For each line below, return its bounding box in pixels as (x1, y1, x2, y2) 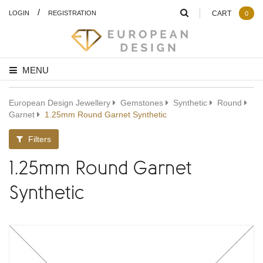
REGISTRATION (48, 8, 96, 17)
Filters (26, 133, 51, 144)
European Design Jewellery (9, 97, 110, 108)
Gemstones (120, 97, 163, 108)
